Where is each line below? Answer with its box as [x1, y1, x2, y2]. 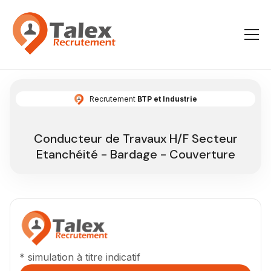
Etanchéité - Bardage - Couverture [36, 146, 235, 162]
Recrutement [89, 94, 137, 103]
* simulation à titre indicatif [19, 251, 140, 264]
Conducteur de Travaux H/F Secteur [33, 130, 238, 146]
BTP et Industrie [137, 94, 197, 103]
